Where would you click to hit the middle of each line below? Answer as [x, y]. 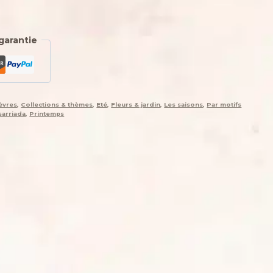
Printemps [47, 113]
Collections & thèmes [57, 104]
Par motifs [224, 104]
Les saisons [184, 104]
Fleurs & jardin [136, 104]
